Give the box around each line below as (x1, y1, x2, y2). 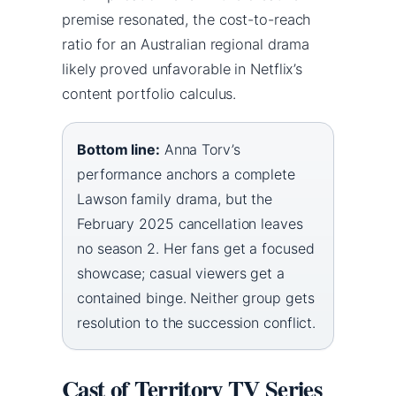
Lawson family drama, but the (77, 189, 273, 208)
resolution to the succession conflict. (77, 313, 316, 331)
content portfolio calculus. (62, 84, 237, 103)
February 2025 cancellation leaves (77, 214, 303, 232)
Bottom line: (77, 140, 160, 158)
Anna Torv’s (159, 140, 240, 158)
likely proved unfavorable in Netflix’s (62, 59, 303, 78)
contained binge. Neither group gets (77, 288, 315, 307)
